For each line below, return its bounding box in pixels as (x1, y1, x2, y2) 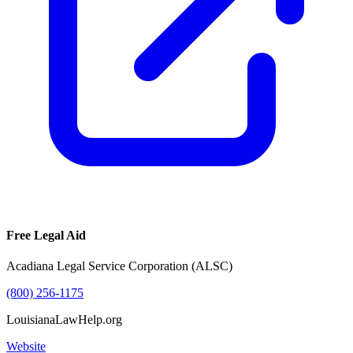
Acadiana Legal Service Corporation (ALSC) (6, 259, 232, 273)
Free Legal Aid (6, 229, 86, 243)
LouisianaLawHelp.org (6, 313, 122, 327)
